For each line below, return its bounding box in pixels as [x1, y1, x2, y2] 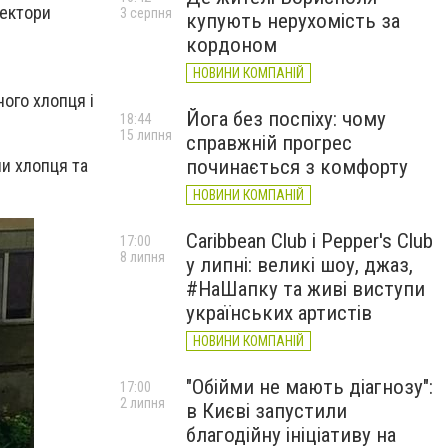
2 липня [120, 395, 165, 411]
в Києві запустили [186, 399, 347, 423]
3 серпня [120, 5, 172, 21]
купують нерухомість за [186, 9, 400, 33]
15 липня [120, 127, 172, 143]
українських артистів [186, 301, 372, 325]
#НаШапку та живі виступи [186, 277, 425, 301]
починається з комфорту [186, 155, 408, 179]
